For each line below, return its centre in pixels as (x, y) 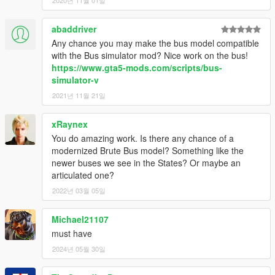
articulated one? (83, 175)
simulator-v (75, 79)
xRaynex (70, 124)
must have (72, 233)
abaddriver (74, 29)
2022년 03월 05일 (79, 190)
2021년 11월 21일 (79, 95)
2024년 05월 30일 (79, 248)
